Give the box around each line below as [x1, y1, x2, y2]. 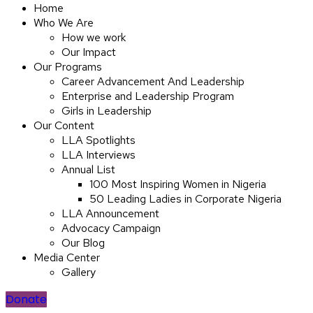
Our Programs [34, 59, 102, 74]
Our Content [34, 118, 94, 133]
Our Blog [61, 235, 105, 250]
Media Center [34, 250, 100, 265]
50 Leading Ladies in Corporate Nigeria [89, 191, 282, 206]
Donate [6, 291, 47, 307]
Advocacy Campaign [61, 221, 161, 235]
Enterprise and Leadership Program [61, 89, 234, 103]
